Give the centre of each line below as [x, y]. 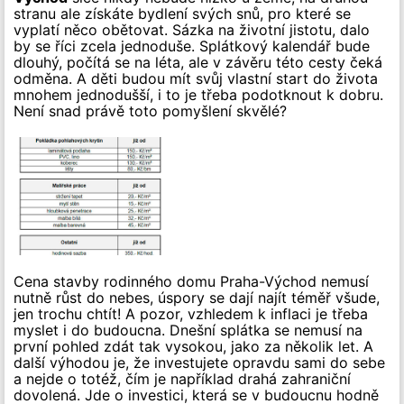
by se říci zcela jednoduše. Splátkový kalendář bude [192, 46]
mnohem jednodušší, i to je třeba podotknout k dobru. [198, 95]
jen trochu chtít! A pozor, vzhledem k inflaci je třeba [191, 314]
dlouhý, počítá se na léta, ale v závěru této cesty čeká [198, 62]
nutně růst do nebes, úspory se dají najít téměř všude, [197, 298]
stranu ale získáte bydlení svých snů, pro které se [182, 14]
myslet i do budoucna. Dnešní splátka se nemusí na [188, 331]
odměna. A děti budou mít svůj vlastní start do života [196, 78]
